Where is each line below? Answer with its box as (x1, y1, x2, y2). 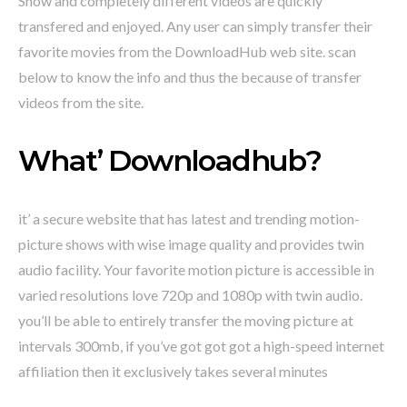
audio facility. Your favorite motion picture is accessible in (18, 261, 374, 279)
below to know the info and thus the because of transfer (18, 68, 362, 86)
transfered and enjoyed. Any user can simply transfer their (18, 17, 372, 35)
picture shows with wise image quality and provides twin (18, 235, 364, 253)
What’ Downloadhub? (18, 143, 322, 179)
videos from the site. (18, 94, 144, 112)
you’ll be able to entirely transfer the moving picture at (18, 312, 353, 330)
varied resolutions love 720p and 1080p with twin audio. (18, 286, 362, 304)
